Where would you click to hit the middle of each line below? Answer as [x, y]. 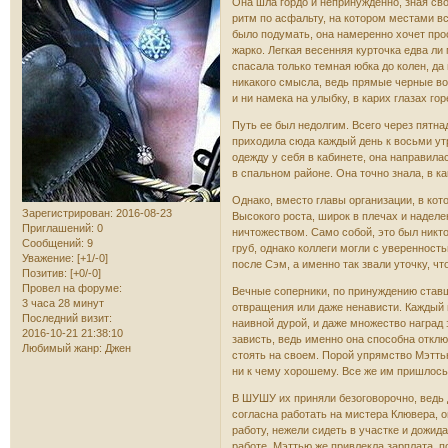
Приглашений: [58, 228]
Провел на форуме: [72, 288]
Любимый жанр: [62, 348]
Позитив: [44, 273]
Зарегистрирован [66, 213]
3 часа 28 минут [63, 303]
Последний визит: [67, 318]
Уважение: [48, 258]
